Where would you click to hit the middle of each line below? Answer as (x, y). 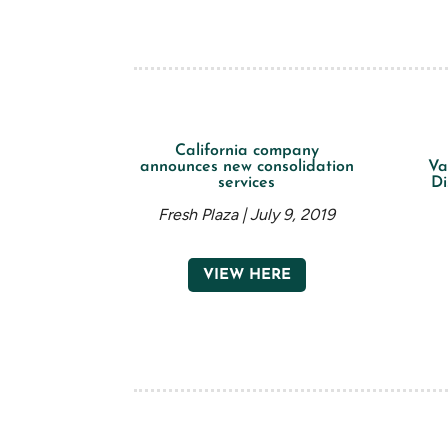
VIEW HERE (246, 275)
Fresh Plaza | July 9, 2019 (247, 215)
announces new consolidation (246, 167)
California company (246, 151)
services (247, 183)
